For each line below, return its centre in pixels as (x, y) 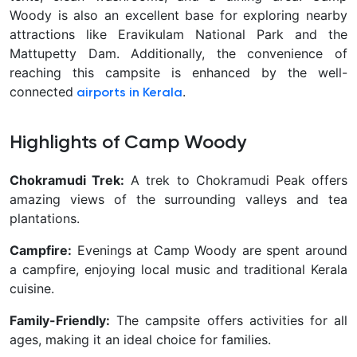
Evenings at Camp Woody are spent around (210, 250)
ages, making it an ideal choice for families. (140, 339)
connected (41, 91)
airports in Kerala (129, 93)
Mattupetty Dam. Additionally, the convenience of (178, 53)
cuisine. (32, 288)
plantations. (45, 218)
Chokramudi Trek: (67, 180)
